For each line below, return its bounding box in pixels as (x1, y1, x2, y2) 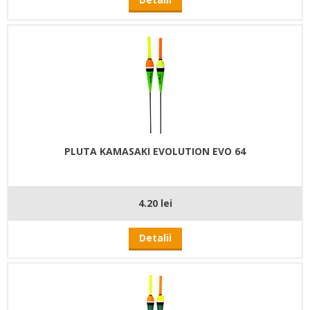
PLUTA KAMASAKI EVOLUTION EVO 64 (64, 144, 246, 158)
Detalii (138, 230, 172, 244)
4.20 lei (138, 196, 172, 210)
